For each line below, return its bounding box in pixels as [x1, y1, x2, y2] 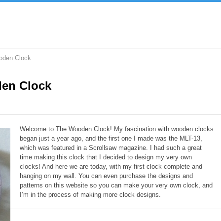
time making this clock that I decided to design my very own [20, 153, 192, 161]
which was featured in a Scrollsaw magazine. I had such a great [20, 144, 202, 152]
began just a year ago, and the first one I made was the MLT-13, [20, 135, 203, 143]
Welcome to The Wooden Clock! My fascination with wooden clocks [20, 125, 214, 133]
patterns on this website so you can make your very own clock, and [20, 182, 213, 189]
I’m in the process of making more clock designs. [20, 191, 161, 199]
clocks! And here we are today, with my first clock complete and [20, 163, 203, 171]
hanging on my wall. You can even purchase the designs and [20, 172, 193, 180]
